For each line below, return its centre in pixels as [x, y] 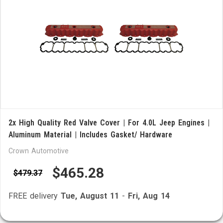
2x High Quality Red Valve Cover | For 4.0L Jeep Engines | [109, 123]
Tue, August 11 [90, 196]
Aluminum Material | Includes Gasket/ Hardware [90, 135]
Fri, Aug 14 [149, 196]
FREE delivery [35, 196]
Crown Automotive [39, 151]
